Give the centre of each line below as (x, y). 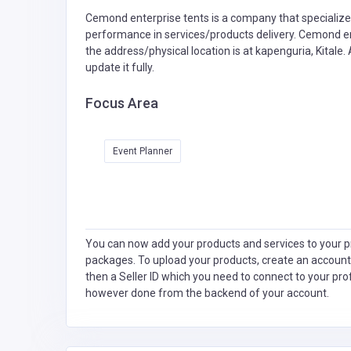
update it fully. (120, 67)
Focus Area (122, 103)
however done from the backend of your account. (207, 293)
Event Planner (143, 151)
